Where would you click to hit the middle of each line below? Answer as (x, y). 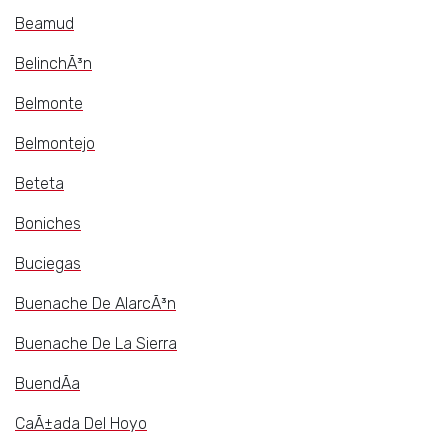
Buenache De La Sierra (96, 344)
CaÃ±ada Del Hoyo (81, 424)
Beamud (44, 24)
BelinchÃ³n (53, 64)
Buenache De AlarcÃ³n (95, 304)
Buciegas (48, 264)
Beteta (39, 184)
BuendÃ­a (47, 384)
